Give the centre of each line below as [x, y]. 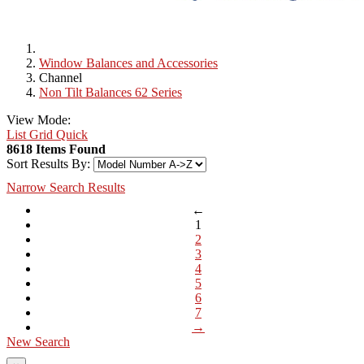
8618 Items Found [56, 149]
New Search [38, 342]
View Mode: [39, 120]
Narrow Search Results [66, 188]
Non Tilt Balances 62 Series [110, 93]
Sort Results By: [48, 164]
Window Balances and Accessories [128, 63]
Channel [61, 78]
